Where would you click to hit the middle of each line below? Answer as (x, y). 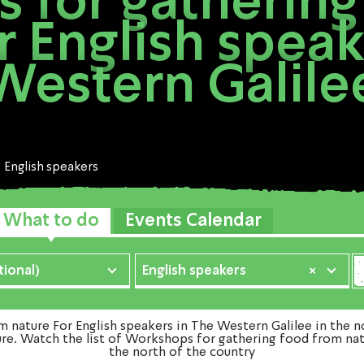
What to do (51, 221)
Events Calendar (193, 221)
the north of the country (182, 352)
